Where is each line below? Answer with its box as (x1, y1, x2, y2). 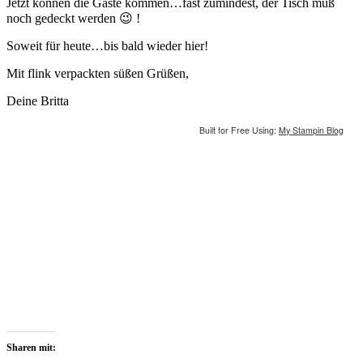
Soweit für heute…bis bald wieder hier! (6, 39, 208, 53)
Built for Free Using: (199, 124, 279, 137)
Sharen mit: (6, 342, 56, 354)
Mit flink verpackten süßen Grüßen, (6, 66, 189, 81)
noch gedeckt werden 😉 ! (6, 11, 140, 26)
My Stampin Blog (279, 124, 344, 137)
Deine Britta (6, 94, 69, 109)
